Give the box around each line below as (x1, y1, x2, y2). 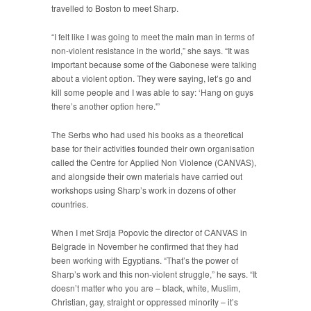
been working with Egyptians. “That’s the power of (51, 254, 238, 267)
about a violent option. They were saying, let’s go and (51, 72, 251, 85)
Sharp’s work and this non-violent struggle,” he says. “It (51, 268, 257, 280)
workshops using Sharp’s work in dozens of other (51, 184, 236, 196)
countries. (51, 198, 88, 210)
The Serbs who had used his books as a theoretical (51, 128, 244, 141)
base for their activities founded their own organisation (51, 142, 255, 155)
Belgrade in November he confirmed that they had (51, 240, 239, 253)
